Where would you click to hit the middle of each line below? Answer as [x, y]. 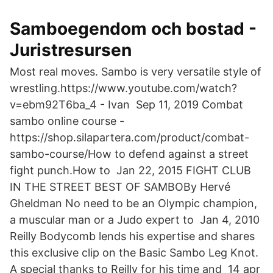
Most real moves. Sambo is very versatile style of [136, 72]
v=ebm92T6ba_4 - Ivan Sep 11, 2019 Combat [126, 105]
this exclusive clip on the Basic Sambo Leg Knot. [134, 253]
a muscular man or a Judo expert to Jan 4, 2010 [135, 220]
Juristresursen [71, 50]
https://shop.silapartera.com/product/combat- [129, 137]
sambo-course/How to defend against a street [129, 154]
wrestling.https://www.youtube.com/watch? [123, 88]
